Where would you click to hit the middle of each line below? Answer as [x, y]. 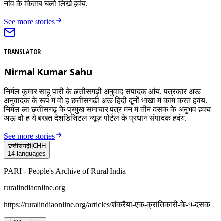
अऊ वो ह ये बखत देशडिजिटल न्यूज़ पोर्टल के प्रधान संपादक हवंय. [95, 118]
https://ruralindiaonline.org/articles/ [58, 204]
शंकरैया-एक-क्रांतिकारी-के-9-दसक [161, 204]
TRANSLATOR [22, 52]
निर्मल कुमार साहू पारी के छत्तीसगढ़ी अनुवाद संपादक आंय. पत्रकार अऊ [102, 91]
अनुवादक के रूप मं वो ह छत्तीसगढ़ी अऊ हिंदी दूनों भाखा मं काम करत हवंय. [106, 100]
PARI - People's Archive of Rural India [65, 171]
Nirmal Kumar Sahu [48, 72]
